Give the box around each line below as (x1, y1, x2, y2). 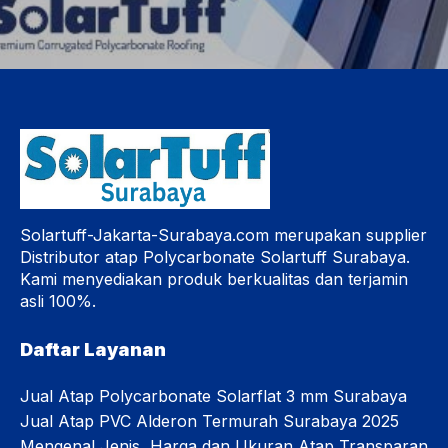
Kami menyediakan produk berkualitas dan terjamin (20, 269, 408, 290)
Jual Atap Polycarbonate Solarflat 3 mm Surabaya (20, 386, 407, 407)
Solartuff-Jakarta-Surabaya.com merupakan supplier (20, 225, 427, 246)
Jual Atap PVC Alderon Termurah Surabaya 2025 (20, 411, 399, 432)
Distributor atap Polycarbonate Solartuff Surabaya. (20, 247, 410, 268)
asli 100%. (20, 291, 96, 312)
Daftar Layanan (20, 339, 166, 361)
